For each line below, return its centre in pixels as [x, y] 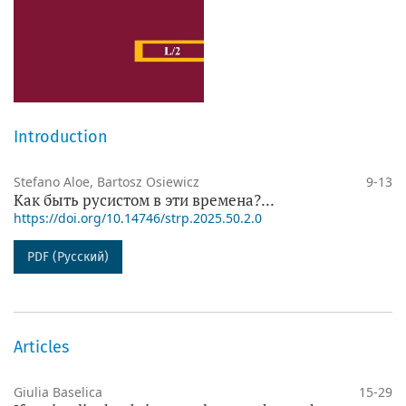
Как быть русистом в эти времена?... [144, 199]
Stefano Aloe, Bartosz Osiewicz [106, 181]
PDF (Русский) [68, 256]
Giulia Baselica [58, 391]
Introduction [61, 136]
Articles [41, 347]
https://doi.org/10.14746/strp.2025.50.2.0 [138, 217]
